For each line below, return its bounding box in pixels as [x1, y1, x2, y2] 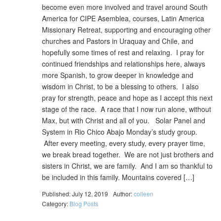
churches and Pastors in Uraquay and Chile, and [42, 36, 193, 46]
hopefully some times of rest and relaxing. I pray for [42, 47, 204, 57]
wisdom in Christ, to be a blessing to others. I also [42, 81, 199, 91]
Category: [42, 199, 70, 208]
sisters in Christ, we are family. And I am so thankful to [42, 161, 213, 171]
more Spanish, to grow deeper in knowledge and [42, 70, 193, 80]
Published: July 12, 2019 [42, 189, 108, 198]
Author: [113, 189, 134, 198]
